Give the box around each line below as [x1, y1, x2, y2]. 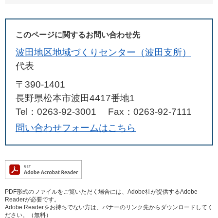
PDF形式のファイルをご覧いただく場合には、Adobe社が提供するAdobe [5, 188, 198, 195]
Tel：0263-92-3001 [16, 107, 96, 117]
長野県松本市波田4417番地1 [16, 93, 135, 103]
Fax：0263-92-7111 [108, 107, 192, 117]
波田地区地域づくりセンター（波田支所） [16, 47, 191, 57]
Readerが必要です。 [5, 196, 60, 203]
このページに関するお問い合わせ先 [16, 31, 140, 39]
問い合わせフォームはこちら [16, 123, 136, 133]
